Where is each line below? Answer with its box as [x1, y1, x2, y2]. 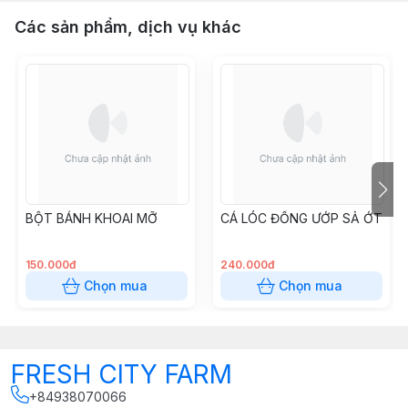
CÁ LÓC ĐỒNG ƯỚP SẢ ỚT [220, 210, 382, 226]
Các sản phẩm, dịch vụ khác [15, 17, 241, 36]
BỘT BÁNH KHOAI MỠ [25, 210, 158, 226]
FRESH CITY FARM [11, 359, 232, 390]
